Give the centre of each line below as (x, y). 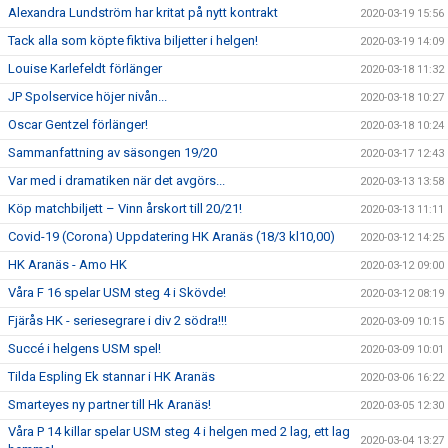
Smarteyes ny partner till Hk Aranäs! (109, 404)
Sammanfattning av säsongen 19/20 (112, 152)
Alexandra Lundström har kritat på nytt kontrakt (143, 12)
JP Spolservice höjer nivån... (87, 96)
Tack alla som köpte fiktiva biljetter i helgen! (133, 40)
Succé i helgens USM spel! (84, 348)
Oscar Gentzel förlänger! (78, 124)
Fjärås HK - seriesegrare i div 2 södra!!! (117, 320)
